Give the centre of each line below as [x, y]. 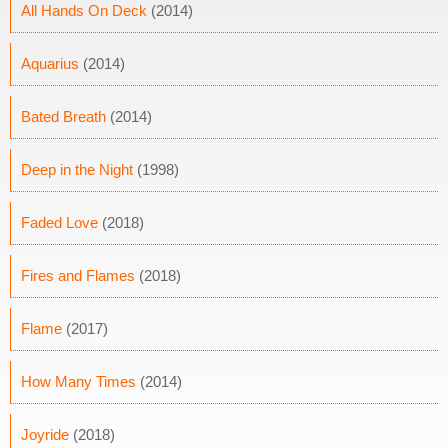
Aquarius [50, 63]
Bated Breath [63, 116]
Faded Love [59, 222]
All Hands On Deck [84, 10]
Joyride [45, 434]
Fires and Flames [78, 275]
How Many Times [78, 381]
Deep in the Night [77, 169]
